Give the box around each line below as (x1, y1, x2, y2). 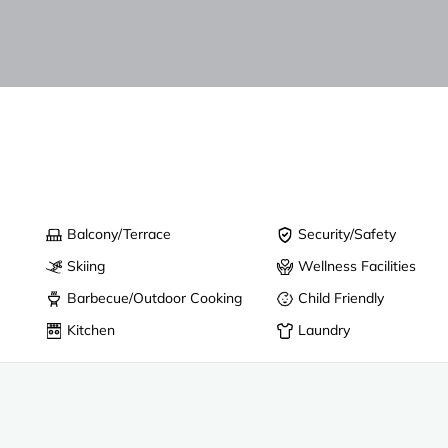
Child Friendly (298, 288, 385, 307)
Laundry (298, 320, 351, 339)
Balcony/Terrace (67, 224, 172, 243)
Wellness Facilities (298, 256, 417, 275)
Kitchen (67, 320, 116, 339)
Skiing (67, 256, 106, 275)
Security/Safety (298, 224, 397, 243)
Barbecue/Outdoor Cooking (67, 288, 243, 307)
